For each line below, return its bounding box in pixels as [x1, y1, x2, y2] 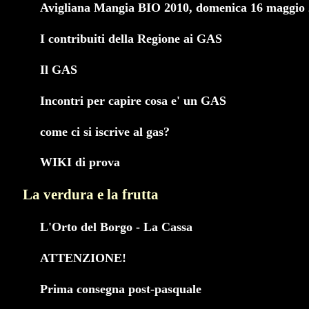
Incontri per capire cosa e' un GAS [40, 93, 226, 108]
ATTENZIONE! [40, 251, 126, 266]
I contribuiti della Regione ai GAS [40, 31, 222, 46]
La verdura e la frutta [23, 186, 159, 203]
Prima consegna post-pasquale [40, 282, 201, 297]
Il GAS [40, 62, 77, 77]
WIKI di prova [40, 155, 120, 170]
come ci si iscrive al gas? [40, 124, 170, 139]
